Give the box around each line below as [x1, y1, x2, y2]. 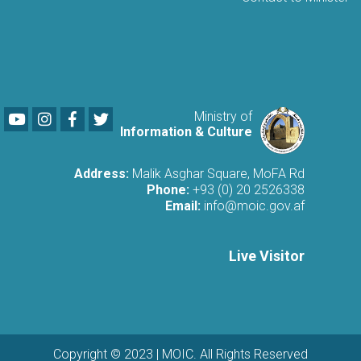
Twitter [111, 107, 151, 123]
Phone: [147, 181, 189, 197]
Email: [165, 197, 201, 214]
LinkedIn [48, 107, 95, 123]
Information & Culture [119, 123, 252, 139]
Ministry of [193, 108, 252, 124]
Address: [74, 165, 129, 181]
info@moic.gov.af [201, 197, 305, 214]
